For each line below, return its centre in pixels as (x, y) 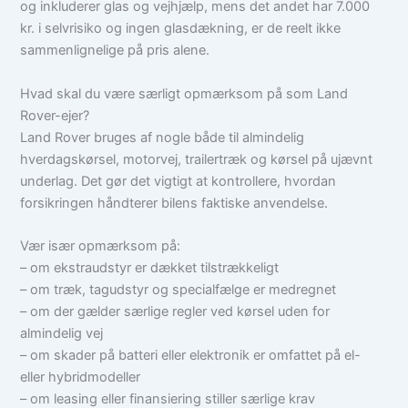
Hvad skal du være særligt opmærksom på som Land (184, 93)
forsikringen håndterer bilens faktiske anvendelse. (174, 203)
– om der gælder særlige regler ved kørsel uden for (175, 311)
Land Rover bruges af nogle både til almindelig (163, 137)
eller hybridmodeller (81, 377)
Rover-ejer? (55, 115)
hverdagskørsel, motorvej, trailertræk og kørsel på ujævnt (197, 159)
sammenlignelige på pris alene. (115, 51)
